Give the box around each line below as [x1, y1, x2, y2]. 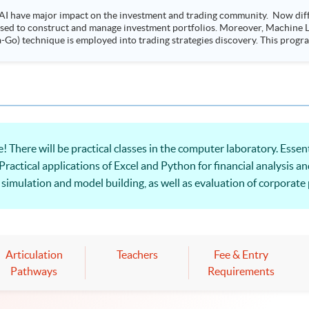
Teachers [117, 248, 158, 261]
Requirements [207, 264, 275, 277]
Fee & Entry [213, 248, 268, 261]
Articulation [5, 248, 63, 261]
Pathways [10, 264, 57, 277]
